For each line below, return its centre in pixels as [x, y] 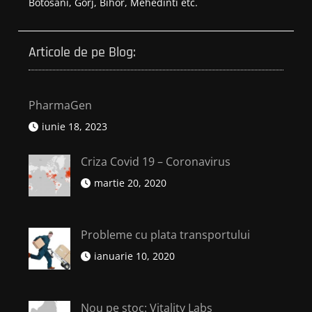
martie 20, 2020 [131, 183]
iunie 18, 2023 [75, 126]
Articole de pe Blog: [83, 52]
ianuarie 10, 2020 [135, 256]
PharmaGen [61, 105]
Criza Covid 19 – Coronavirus [156, 162]
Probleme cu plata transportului [166, 235]
